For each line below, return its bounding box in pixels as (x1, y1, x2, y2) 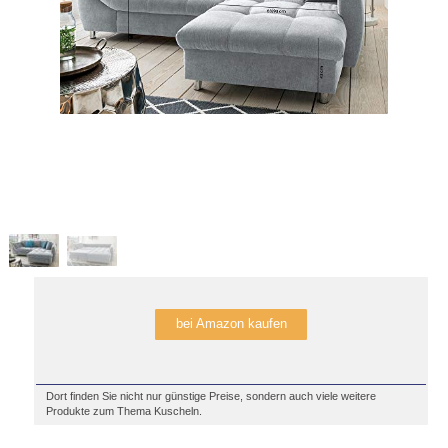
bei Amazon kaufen (175, 317, 287, 331)
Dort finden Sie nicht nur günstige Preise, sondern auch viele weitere (46, 390, 376, 402)
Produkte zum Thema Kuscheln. (46, 405, 202, 417)
